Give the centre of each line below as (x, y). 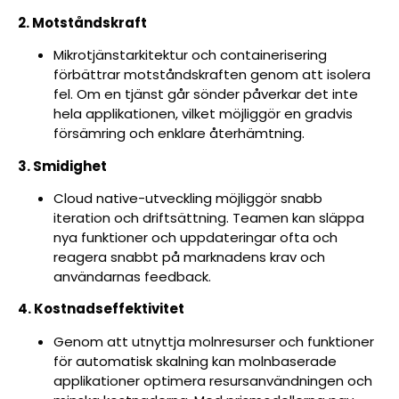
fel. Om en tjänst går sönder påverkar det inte (206, 94)
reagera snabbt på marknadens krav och (189, 257)
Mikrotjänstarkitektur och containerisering (190, 55)
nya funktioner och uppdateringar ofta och (195, 238)
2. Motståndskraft (82, 22)
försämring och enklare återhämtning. (179, 134)
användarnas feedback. (132, 277)
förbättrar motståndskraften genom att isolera (212, 75)
